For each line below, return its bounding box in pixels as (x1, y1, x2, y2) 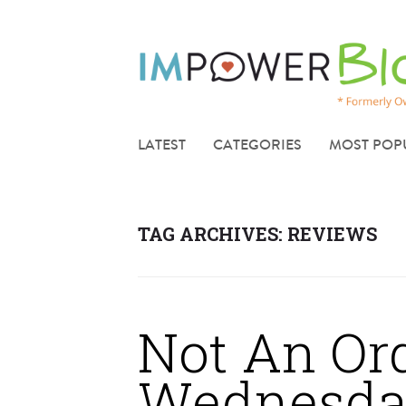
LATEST (138, 134, 186, 156)
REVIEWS (287, 222, 377, 246)
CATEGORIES (213, 134, 302, 156)
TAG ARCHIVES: (138, 222, 287, 246)
